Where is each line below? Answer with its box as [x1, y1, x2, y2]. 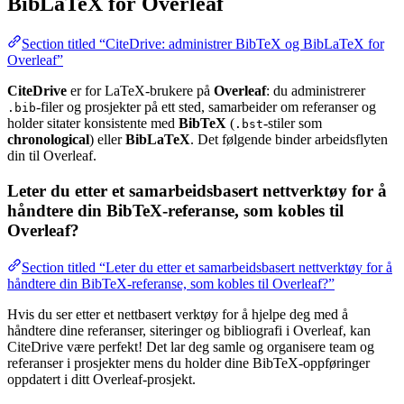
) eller [89, 132, 125, 148]
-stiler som [263, 115, 322, 132]
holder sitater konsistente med [7, 115, 179, 132]
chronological [7, 132, 89, 148]
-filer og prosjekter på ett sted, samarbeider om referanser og [36, 99, 376, 115]
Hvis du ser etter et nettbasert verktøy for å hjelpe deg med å [7, 306, 348, 322]
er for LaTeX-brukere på [67, 83, 214, 99]
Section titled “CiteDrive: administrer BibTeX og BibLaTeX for [22, 36, 384, 52]
